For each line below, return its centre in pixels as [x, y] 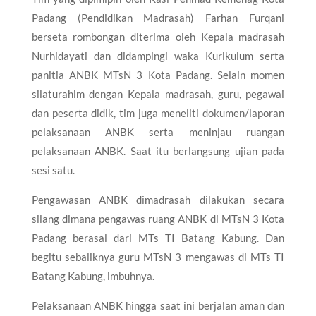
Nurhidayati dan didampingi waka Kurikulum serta [158, 55]
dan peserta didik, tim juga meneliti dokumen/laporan [158, 113]
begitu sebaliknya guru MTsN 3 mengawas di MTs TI [158, 256]
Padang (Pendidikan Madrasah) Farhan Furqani [158, 17]
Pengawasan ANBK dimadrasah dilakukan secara [158, 199]
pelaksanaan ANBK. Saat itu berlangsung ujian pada [158, 151]
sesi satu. [53, 170]
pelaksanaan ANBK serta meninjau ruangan [158, 132]
